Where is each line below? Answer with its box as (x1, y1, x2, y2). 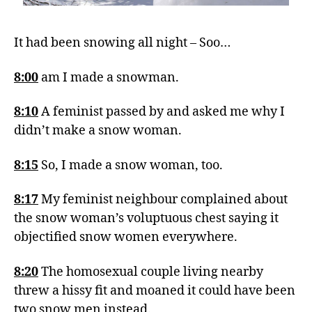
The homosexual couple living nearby (38, 263, 263, 280)
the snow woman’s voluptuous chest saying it (14, 210, 279, 226)
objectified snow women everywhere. (14, 229, 237, 245)
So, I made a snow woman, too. (41, 157, 223, 173)
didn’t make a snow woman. (14, 123, 182, 139)
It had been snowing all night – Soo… (14, 35, 231, 51)
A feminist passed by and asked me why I (41, 104, 285, 120)
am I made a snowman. (38, 69, 179, 86)
